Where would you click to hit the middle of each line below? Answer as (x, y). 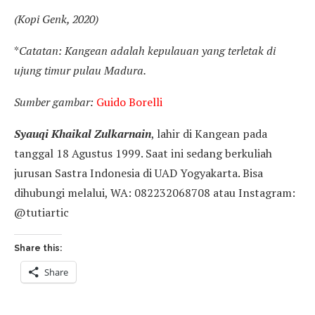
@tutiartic (41, 212)
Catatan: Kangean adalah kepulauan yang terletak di (147, 50)
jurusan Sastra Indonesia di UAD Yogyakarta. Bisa (139, 173)
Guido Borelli (129, 102)
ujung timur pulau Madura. (80, 70)
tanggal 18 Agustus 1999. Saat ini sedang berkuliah (143, 153)
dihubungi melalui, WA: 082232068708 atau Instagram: (155, 192)
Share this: (38, 248)
